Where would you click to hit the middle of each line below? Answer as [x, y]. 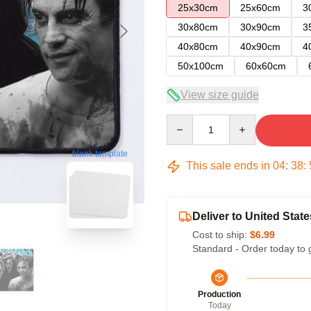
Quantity [184, 121]
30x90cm [260, 27]
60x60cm [266, 66]
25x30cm [198, 8]
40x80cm [198, 47]
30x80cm [198, 27]
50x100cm [201, 66]
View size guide [220, 95]
